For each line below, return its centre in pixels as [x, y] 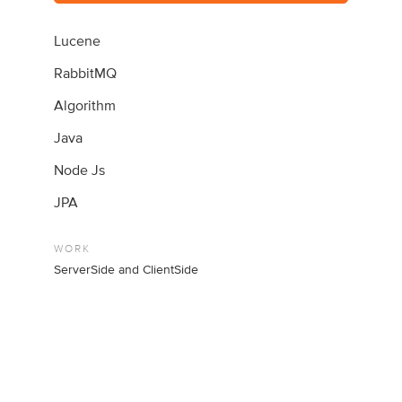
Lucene [78, 41]
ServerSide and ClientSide [127, 270]
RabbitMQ [86, 73]
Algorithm [85, 105]
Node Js [80, 170]
